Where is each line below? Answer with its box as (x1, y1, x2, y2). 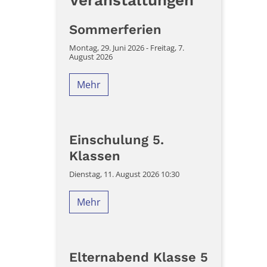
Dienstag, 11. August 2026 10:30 (69, 169, 179, 180)
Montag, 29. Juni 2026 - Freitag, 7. (69, 42, 184, 54)
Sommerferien (69, 22, 162, 38)
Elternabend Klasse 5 (69, 250, 208, 265)
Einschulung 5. (69, 132, 164, 148)
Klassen (69, 148, 120, 164)
